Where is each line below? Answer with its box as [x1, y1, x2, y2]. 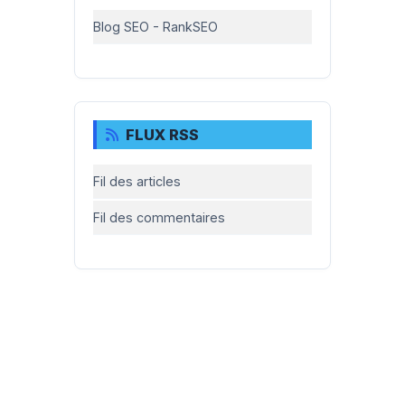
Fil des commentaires [93, 210, 226, 226]
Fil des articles [93, 174, 182, 190]
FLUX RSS [126, 126, 200, 145]
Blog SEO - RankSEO [93, 19, 219, 35]
